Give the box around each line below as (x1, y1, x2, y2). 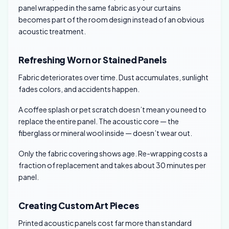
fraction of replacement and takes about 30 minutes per (18, 160, 206, 170)
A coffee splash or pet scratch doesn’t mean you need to (18, 104, 207, 114)
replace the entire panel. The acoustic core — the (18, 116, 179, 126)
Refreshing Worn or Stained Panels (18, 54, 167, 66)
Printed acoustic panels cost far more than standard (18, 218, 192, 227)
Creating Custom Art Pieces (18, 199, 139, 211)
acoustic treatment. (18, 27, 86, 36)
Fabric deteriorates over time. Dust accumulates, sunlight (18, 73, 209, 82)
